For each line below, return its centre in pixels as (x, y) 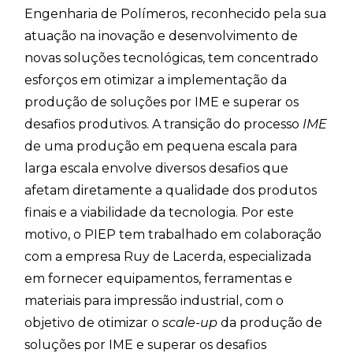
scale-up (190, 323)
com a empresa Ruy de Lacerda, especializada (168, 257)
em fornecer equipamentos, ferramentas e (159, 279)
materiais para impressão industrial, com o (154, 301)
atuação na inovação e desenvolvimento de (162, 36)
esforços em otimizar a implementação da (156, 80)
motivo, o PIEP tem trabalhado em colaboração (173, 235)
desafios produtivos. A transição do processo (164, 124)
